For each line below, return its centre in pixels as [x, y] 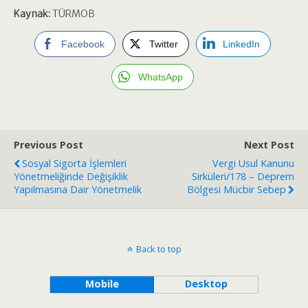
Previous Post [48, 145]
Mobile [102, 284]
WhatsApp [160, 77]
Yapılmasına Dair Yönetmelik [78, 189]
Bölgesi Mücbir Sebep [236, 189]
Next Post [269, 145]
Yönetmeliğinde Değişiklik [71, 176]
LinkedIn [241, 44]
